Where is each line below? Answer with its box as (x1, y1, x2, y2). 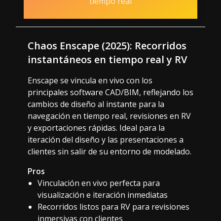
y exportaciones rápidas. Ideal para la (28, 122, 165, 133)
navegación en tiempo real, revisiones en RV (28, 110, 191, 121)
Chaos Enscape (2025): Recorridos (28, 38, 186, 52)
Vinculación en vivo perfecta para (37, 177, 160, 188)
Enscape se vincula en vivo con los (28, 74, 152, 86)
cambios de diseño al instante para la (28, 98, 164, 110)
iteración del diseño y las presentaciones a (28, 134, 184, 145)
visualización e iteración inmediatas (37, 189, 168, 200)
